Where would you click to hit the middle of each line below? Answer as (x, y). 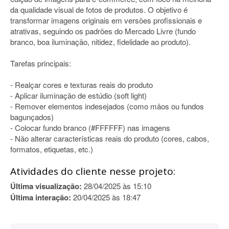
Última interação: (41, 197)
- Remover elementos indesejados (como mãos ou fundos (107, 106)
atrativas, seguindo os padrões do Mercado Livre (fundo (103, 31)
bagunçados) (32, 117)
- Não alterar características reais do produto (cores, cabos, (110, 138)
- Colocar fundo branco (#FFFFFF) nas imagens (90, 128)
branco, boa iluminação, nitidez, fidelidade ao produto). (100, 42)
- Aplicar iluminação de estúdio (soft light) (78, 95)
